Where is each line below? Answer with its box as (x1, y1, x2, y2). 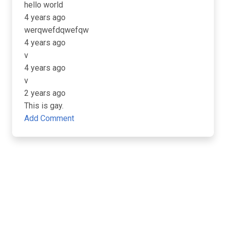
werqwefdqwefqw (24, 25, 89, 35)
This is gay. (24, 100, 64, 110)
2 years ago (24, 88, 66, 98)
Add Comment (24, 113, 74, 123)
